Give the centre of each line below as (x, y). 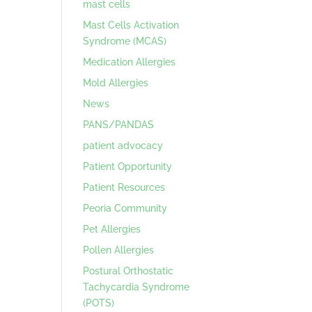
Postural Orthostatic (128, 271)
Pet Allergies (112, 229)
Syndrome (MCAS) (125, 41)
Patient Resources (124, 187)
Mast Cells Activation (131, 25)
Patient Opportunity (128, 166)
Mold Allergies (116, 83)
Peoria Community (125, 208)
